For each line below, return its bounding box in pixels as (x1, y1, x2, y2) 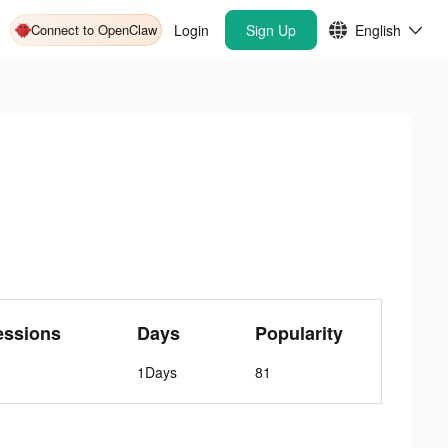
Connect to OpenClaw (31, 20, 157, 39)
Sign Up (246, 20, 296, 40)
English (355, 20, 401, 40)
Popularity (255, 320, 344, 346)
